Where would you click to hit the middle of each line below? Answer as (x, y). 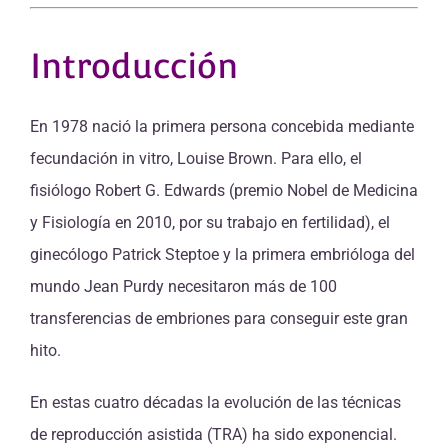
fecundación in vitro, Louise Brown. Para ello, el (196, 159)
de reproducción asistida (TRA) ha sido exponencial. (213, 435)
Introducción (134, 66)
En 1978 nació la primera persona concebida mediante (222, 127)
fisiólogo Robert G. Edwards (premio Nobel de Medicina (224, 191)
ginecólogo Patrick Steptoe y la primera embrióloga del (222, 255)
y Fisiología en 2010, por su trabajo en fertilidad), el (210, 223)
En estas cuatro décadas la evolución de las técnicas (215, 403)
